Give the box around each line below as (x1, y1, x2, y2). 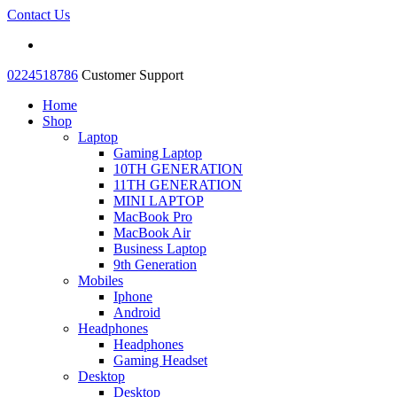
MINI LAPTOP (113, 193, 204, 208)
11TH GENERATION (113, 177, 242, 192)
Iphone (113, 289, 152, 304)
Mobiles (78, 273, 123, 288)
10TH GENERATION (113, 161, 243, 176)
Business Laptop (113, 241, 206, 256)
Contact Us (7, 7, 70, 22)
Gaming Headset (113, 353, 207, 368)
